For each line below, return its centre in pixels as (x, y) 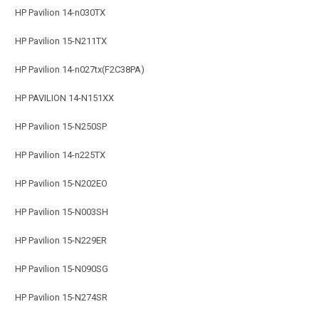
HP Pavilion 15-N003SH (62, 211)
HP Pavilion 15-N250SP (61, 126)
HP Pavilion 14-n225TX (60, 155)
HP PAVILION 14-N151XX (64, 98)
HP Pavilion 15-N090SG (62, 268)
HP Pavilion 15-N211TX (61, 41)
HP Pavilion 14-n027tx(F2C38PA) (80, 69)
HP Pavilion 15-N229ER (61, 240)
